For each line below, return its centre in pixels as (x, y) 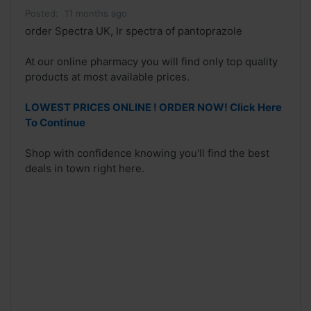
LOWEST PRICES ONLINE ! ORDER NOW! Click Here (153, 108)
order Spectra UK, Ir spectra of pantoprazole (134, 31)
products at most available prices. (107, 77)
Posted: (42, 14)
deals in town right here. (85, 169)
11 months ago (96, 14)
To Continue (55, 123)
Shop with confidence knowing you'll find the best (147, 153)
